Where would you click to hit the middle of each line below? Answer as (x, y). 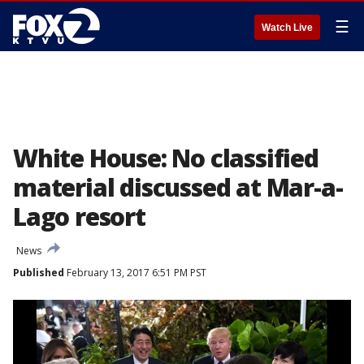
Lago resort (79, 217)
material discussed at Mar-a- (178, 187)
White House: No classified (166, 158)
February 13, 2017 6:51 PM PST (135, 273)
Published (39, 273)
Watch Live (287, 28)
